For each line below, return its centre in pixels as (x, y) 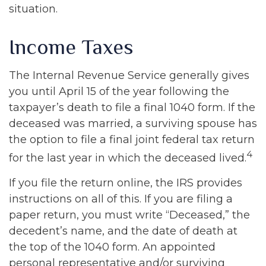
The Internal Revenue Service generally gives (129, 75)
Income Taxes (71, 47)
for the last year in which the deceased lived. (128, 158)
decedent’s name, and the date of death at (123, 231)
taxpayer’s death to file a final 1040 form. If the (132, 107)
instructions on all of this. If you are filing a (121, 199)
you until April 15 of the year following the (119, 91)
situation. (33, 9)
